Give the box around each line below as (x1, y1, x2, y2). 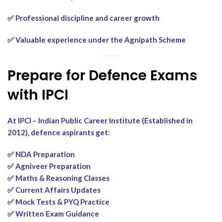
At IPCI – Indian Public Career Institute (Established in (7, 115, 193, 125)
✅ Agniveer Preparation (7, 161, 91, 170)
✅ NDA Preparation (7, 149, 75, 159)
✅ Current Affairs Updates (7, 185, 101, 194)
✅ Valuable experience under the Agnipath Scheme (7, 35, 186, 44)
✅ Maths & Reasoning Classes (7, 173, 110, 182)
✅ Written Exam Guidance (7, 209, 99, 218)
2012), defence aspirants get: (7, 127, 110, 137)
